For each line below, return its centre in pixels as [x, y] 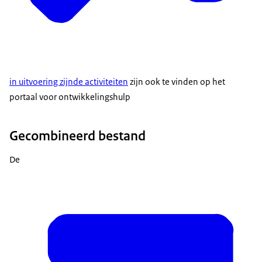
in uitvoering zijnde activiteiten [69, 81]
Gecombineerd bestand [77, 135]
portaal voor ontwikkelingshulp [70, 96]
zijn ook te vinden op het [177, 81]
